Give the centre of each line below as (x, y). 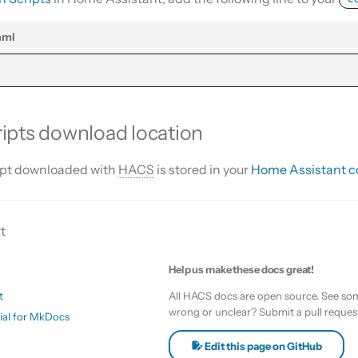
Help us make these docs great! (242, 269)
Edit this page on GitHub (262, 346)
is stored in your (203, 169)
